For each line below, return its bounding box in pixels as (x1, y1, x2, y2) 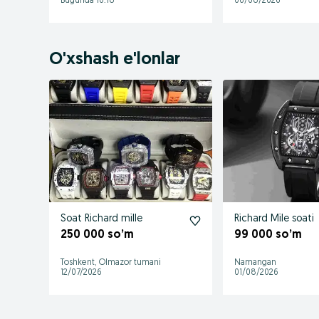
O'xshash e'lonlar (49, 51, 180, 68)
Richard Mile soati (234, 213, 315, 224)
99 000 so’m (234, 229, 303, 241)
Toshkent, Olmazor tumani (61, 258, 161, 267)
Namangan (234, 258, 277, 267)
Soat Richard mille (61, 213, 142, 224)
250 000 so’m (61, 229, 134, 241)
